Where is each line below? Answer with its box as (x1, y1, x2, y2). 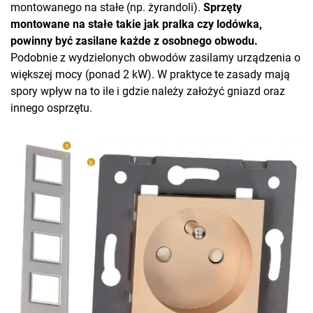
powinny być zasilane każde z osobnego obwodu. (10, 34, 258, 48)
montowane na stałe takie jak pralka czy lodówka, (10, 17, 262, 31)
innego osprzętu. (10, 101, 92, 115)
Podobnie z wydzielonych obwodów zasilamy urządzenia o (10, 51, 300, 65)
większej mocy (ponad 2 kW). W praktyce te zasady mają (10, 68, 290, 82)
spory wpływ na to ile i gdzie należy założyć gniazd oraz (10, 85, 285, 99)
